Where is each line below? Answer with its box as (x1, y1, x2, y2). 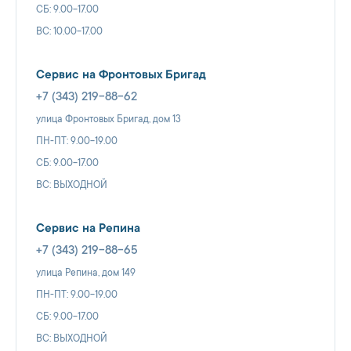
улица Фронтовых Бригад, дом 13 (36, 114, 181, 125)
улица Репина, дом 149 (36, 267, 136, 279)
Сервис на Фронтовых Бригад (36, 68, 206, 82)
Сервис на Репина (36, 222, 140, 236)
